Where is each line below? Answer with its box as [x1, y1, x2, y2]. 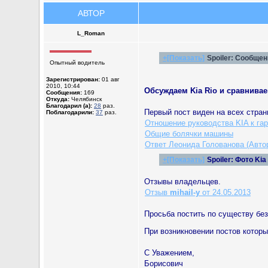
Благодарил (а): [46, 102, 92, 109]
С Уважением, [144, 248, 194, 257]
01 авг [100, 76, 120, 83]
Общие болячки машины [145, 129, 233, 138]
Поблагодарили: [46, 109, 94, 115]
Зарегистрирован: [46, 76, 100, 83]
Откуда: [46, 96, 69, 102]
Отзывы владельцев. [144, 177, 221, 186]
